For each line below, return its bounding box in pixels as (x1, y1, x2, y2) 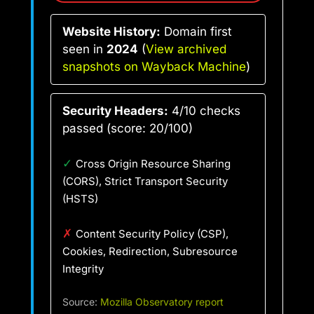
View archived (146, 41, 226, 56)
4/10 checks (168, 103, 240, 118)
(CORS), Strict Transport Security (62, 174, 228, 188)
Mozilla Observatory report (100, 296, 224, 308)
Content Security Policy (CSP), (76, 226, 228, 240)
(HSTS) (62, 191, 98, 205)
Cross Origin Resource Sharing (76, 156, 231, 170)
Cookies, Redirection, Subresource (62, 244, 238, 258)
